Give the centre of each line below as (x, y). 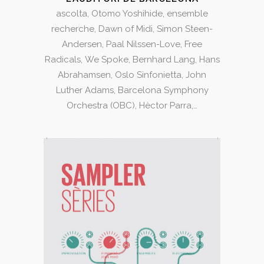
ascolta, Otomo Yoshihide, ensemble (132, 13)
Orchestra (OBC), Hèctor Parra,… (132, 105)
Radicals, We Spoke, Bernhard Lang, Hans (132, 59)
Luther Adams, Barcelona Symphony (132, 90)
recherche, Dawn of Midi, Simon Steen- (132, 29)
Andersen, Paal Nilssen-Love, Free (132, 44)
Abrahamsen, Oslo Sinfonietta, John (132, 75)
